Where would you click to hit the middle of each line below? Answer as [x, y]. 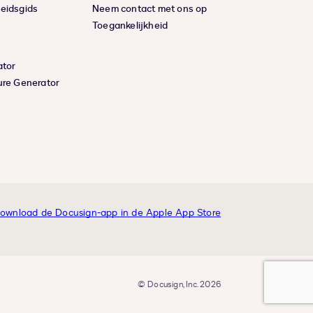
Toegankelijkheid [130, 26]
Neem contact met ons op [150, 9]
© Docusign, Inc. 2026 [179, 285]
